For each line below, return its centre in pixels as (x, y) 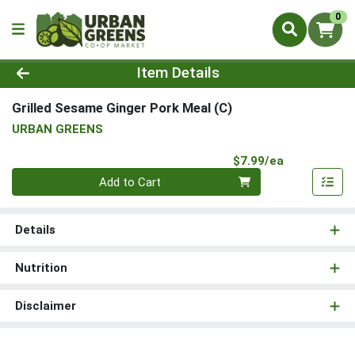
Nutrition (41, 268)
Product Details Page (102, 68)
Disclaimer (45, 306)
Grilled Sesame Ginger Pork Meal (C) (122, 108)
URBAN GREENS (57, 129)
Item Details (177, 73)
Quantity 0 (38, 176)
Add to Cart (130, 182)
